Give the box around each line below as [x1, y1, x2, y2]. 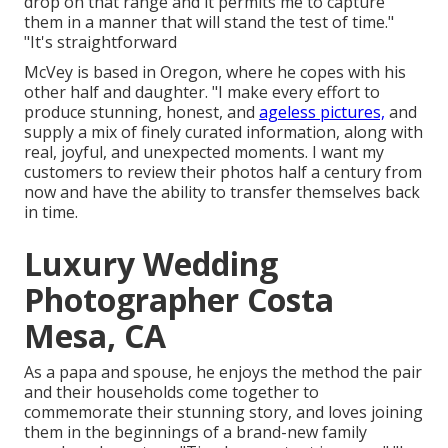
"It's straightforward [24, 31, 177, 54]
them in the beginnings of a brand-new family [24, 421, 367, 444]
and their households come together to [24, 381, 319, 404]
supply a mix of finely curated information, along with [24, 121, 423, 144]
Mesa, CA [24, 314, 166, 358]
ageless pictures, [259, 101, 385, 124]
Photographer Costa [24, 278, 334, 322]
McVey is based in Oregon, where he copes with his [24, 61, 406, 84]
